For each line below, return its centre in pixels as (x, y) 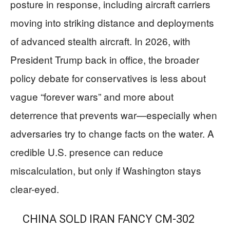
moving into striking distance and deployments (112, 22)
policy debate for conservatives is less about (108, 78)
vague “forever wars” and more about (92, 96)
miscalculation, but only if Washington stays (106, 170)
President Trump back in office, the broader (105, 59)
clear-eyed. (35, 189)
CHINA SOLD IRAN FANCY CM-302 (108, 219)
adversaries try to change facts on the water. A (112, 133)
